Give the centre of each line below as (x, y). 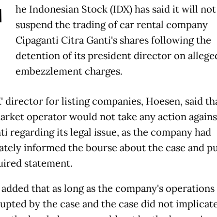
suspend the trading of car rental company (111, 24)
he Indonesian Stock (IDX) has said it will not (116, 9)
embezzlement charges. (69, 71)
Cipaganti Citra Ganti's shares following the (113, 40)
